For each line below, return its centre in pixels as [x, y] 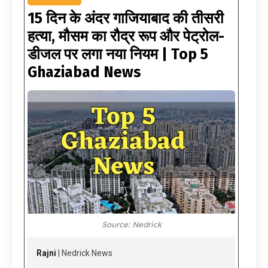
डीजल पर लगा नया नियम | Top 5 [118, 55]
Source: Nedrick [131, 225]
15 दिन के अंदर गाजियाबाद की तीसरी [126, 19]
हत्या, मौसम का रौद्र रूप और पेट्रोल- [126, 37]
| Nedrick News [84, 253]
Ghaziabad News [84, 73]
